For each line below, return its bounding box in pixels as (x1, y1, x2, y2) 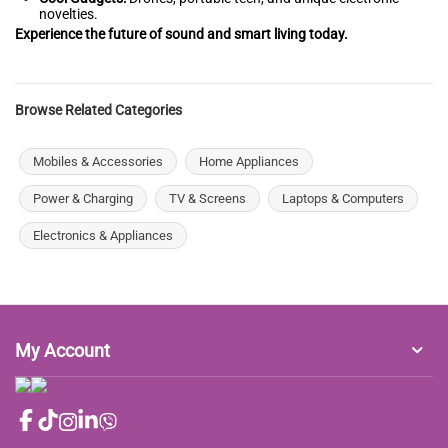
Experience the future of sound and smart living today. (15, 26, 348, 43)
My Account (15, 340, 110, 362)
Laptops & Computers (282, 191, 404, 207)
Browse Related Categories (15, 102, 182, 119)
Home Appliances (199, 154, 299, 170)
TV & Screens (169, 191, 246, 207)
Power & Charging (33, 191, 133, 207)
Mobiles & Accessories (33, 154, 163, 170)
